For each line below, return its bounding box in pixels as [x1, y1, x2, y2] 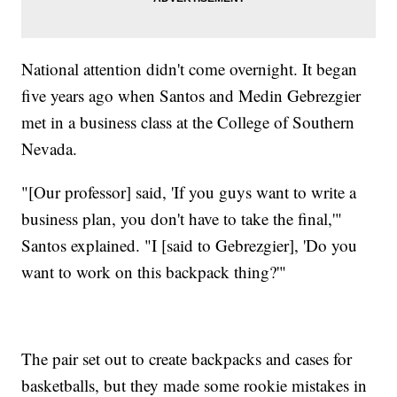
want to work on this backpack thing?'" [21, 261, 287, 284]
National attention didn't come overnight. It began [21, 58, 358, 81]
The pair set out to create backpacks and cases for [21, 347, 353, 370]
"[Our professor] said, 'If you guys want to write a [21, 181, 357, 204]
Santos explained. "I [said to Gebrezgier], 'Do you [21, 234, 358, 257]
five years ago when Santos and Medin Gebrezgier [21, 84, 362, 107]
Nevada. [21, 137, 78, 160]
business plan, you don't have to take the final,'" [21, 207, 343, 230]
